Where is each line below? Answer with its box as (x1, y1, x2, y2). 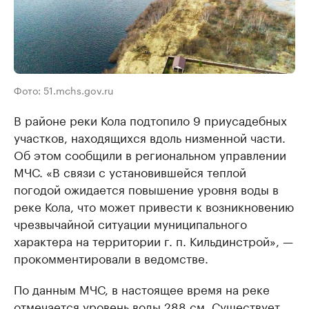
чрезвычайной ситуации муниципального (14, 214, 247, 232)
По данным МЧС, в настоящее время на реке (14, 279, 270, 298)
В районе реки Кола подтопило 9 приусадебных (14, 110, 287, 129)
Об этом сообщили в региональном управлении (14, 145, 286, 163)
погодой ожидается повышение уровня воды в (14, 179, 279, 198)
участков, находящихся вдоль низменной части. (14, 128, 286, 146)
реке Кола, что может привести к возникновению (14, 197, 294, 215)
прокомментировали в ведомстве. (14, 248, 208, 267)
